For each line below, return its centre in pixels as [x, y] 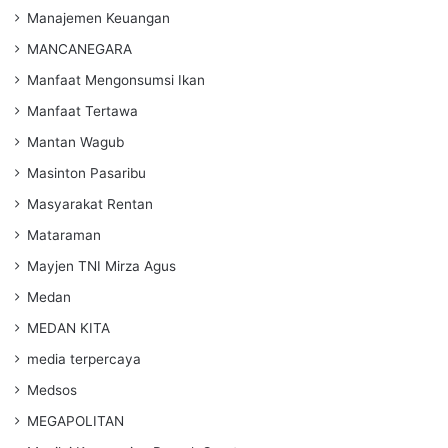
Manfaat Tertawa [82, 110]
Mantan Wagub [75, 141]
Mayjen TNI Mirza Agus [101, 265]
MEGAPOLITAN [75, 420]
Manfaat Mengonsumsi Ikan [116, 79]
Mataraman [64, 234]
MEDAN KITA [68, 327]
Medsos [52, 389]
